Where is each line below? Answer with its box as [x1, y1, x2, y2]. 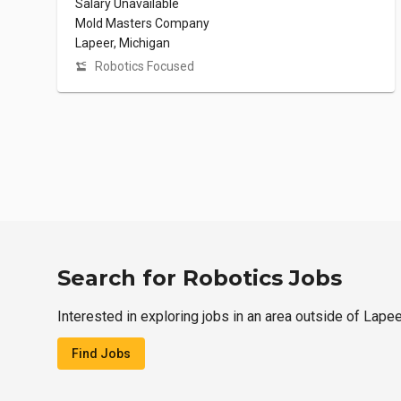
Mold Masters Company [75, 16, 209, 31]
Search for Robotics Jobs [57, 265, 342, 292]
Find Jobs [72, 346, 131, 362]
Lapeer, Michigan [75, 36, 170, 51]
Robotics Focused [95, 59, 194, 74]
